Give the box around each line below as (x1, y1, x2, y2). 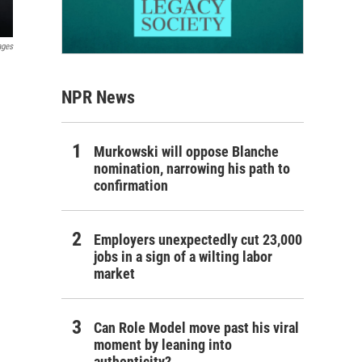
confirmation (94, 176, 168, 194)
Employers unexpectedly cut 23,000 (94, 230, 302, 248)
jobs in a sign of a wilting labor (94, 247, 272, 265)
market (94, 264, 135, 282)
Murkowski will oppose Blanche (94, 142, 279, 160)
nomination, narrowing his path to (94, 159, 290, 177)
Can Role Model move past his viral (94, 318, 299, 336)
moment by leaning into (94, 335, 232, 353)
